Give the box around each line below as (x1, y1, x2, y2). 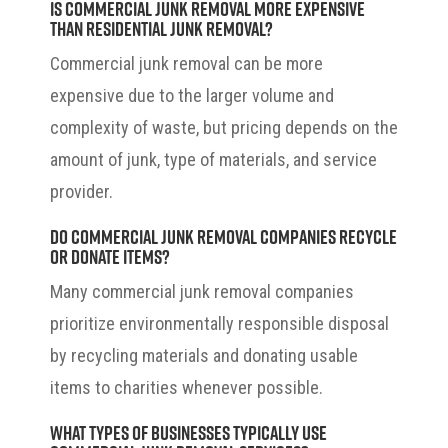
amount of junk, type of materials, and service (50, 148, 377, 170)
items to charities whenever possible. (50, 376, 323, 398)
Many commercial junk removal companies (50, 280, 354, 302)
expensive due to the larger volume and (50, 84, 334, 106)
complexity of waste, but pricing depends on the (50, 116, 398, 138)
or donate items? (50, 243, 170, 268)
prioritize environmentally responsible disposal (50, 312, 389, 334)
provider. (50, 180, 113, 202)
